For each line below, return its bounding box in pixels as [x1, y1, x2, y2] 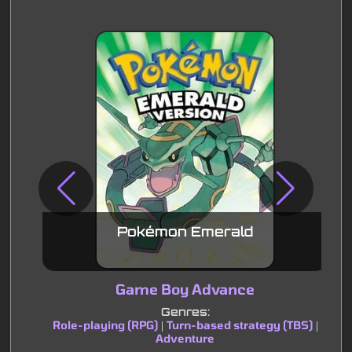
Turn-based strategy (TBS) [166, 317, 313, 332]
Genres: [160, 304, 210, 318]
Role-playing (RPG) [52, 317, 158, 332]
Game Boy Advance [115, 280, 255, 298]
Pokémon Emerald [117, 222, 254, 240]
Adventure [156, 331, 215, 345]
